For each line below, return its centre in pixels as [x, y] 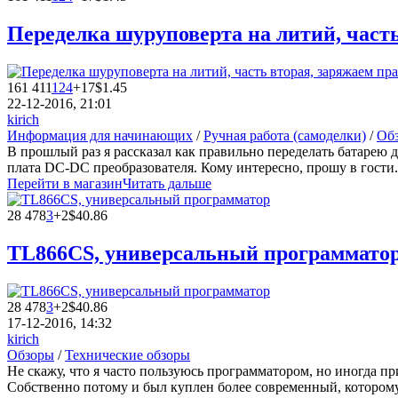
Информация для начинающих [100, 135]
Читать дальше [167, 183]
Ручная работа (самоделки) [285, 135]
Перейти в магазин [65, 183]
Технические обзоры [127, 354]
